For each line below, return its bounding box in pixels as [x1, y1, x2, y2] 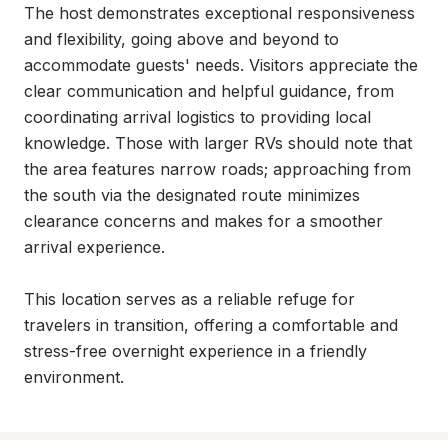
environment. [24, 367, 124, 387]
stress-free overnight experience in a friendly [24, 341, 367, 361]
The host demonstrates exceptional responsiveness [24, 3, 415, 23]
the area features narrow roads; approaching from [24, 159, 411, 179]
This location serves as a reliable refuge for [24, 289, 355, 309]
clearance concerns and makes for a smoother [24, 211, 383, 231]
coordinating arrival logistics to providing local [24, 107, 371, 127]
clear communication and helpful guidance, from [24, 81, 394, 101]
